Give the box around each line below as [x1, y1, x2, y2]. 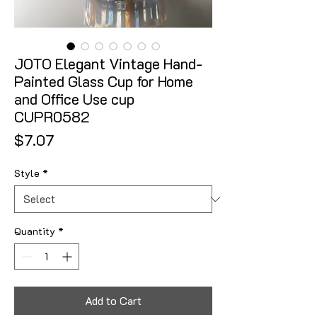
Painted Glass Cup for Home [14, 71, 193, 91]
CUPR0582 [14, 107, 90, 126]
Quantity [14, 224, 55, 238]
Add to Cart [85, 293, 142, 308]
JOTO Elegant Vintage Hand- [14, 54, 202, 73]
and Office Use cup [14, 89, 134, 108]
